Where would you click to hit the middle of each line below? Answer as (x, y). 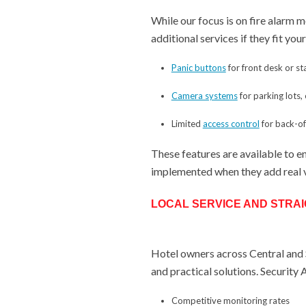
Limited (187, 123)
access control (231, 123)
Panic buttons (198, 67)
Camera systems (204, 95)
